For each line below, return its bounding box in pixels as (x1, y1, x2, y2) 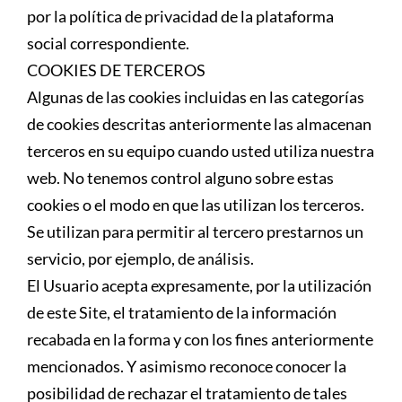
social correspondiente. (27, 32, 189, 53)
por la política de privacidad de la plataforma (27, 5, 334, 26)
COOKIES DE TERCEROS (27, 59, 205, 80)
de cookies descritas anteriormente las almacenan (27, 113, 371, 134)
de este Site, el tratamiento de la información (27, 301, 336, 322)
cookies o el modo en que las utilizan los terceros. (27, 194, 364, 214)
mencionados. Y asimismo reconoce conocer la (27, 355, 346, 376)
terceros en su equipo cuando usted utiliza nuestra (27, 140, 374, 161)
